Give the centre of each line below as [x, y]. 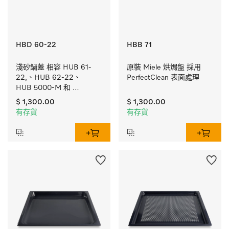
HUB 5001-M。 [41, 98]
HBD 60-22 [36, 45]
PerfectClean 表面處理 [163, 78]
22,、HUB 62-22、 [48, 78]
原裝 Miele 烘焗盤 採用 [164, 67]
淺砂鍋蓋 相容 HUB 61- [53, 67]
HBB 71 [139, 45]
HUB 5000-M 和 [43, 88]
